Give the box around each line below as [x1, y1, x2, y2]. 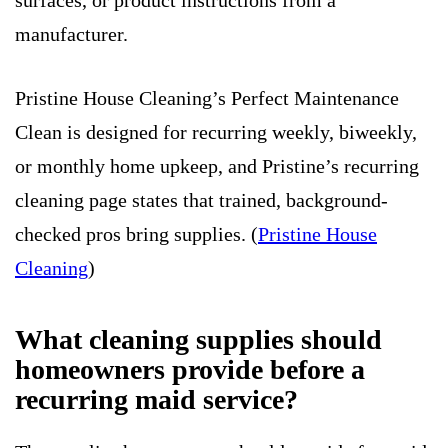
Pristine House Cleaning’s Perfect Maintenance [15, 87, 399, 110]
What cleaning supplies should [15, 324, 382, 356]
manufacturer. [15, 23, 128, 46]
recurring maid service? [15, 384, 298, 416]
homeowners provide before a [15, 354, 365, 386]
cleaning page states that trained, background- [15, 189, 388, 212]
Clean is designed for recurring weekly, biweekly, [15, 121, 417, 144]
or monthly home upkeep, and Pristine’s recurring [15, 155, 419, 178]
